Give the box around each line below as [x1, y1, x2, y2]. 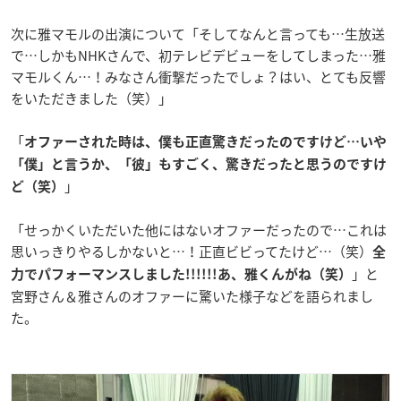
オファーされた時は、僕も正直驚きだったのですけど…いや [24, 134, 387, 149]
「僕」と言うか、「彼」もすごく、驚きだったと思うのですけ [11, 157, 387, 171]
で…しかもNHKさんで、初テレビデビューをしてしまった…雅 [11, 45, 386, 65]
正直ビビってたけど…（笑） [199, 241, 372, 261]
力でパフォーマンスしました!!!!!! [11, 267, 218, 281]
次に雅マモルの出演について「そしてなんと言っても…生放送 [11, 23, 385, 44]
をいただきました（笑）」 [11, 88, 172, 108]
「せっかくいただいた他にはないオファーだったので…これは [11, 219, 387, 240]
